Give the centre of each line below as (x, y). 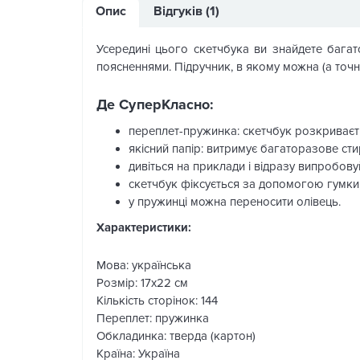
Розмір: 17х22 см (142, 283)
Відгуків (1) (186, 11)
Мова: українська (144, 265)
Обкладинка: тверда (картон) (176, 336)
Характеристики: (144, 227)
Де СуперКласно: (155, 104)
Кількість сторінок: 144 (157, 301)
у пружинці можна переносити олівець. (235, 202)
